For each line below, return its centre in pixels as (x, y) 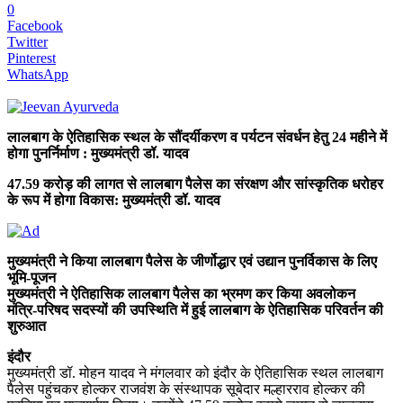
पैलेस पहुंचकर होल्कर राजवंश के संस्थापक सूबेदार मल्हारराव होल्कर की (186, 389)
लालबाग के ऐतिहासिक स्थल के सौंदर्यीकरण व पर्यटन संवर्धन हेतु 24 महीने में (197, 137)
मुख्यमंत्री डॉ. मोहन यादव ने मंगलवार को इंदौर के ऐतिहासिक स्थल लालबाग (195, 372)
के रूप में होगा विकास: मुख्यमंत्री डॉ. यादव (114, 200)
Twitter (27, 41)
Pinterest (31, 58)
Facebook (35, 25)
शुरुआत (27, 326)
